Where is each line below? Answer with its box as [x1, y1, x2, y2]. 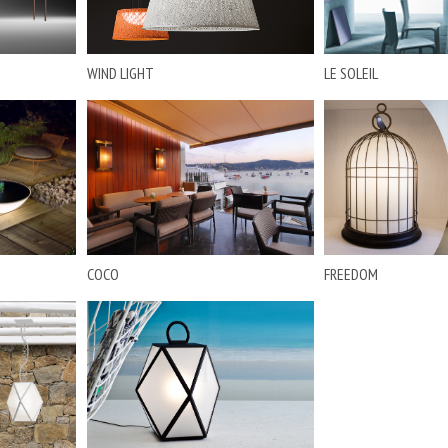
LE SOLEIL [324, 63, 378, 83]
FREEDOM [324, 264, 378, 284]
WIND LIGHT [86, 63, 154, 83]
